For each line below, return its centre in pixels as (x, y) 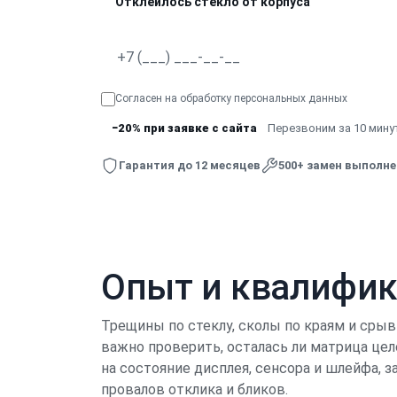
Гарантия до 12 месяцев (190, 165)
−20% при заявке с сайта (184, 128)
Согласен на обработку (175, 98)
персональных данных (291, 98)
